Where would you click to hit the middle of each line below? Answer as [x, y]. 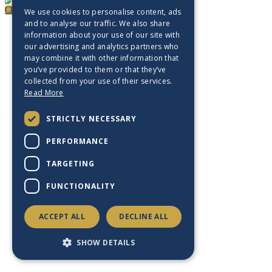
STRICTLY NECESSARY [91, 118]
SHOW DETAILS [106, 243]
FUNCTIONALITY [81, 186]
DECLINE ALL [144, 216]
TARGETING [70, 163]
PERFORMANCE [77, 141]
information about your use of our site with [102, 35]
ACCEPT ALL [62, 216]
